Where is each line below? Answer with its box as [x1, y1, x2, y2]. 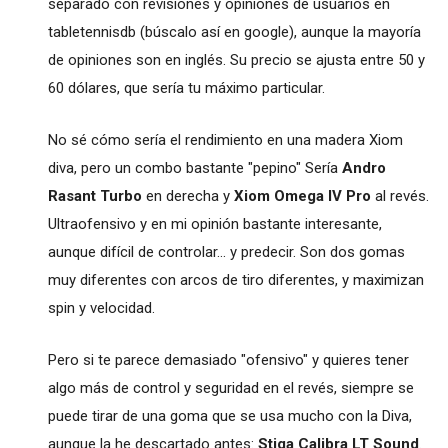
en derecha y [141, 186, 234, 205]
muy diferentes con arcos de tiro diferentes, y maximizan [47, 270, 424, 289]
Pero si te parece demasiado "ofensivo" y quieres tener [47, 350, 409, 369]
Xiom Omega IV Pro [233, 186, 371, 205]
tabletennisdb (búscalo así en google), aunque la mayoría [47, 22, 421, 41]
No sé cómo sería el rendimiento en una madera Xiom [47, 130, 403, 149]
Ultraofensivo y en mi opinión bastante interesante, [47, 214, 382, 233]
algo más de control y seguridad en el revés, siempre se [47, 378, 414, 397]
